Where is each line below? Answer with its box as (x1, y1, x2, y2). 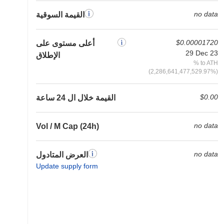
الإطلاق (36, 51, 60, 59)
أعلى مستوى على (36, 39, 94, 47)
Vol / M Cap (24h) (36, 122, 99, 130)
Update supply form (36, 162, 98, 170)
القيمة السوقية (36, 10, 84, 19)
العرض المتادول (36, 150, 88, 159)
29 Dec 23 (185, 49, 218, 57)
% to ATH (193, 59, 218, 66)
